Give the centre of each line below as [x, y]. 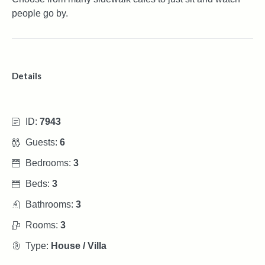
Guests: [43, 142]
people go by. [40, 13]
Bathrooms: [51, 204]
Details [27, 75]
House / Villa [79, 245]
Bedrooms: [49, 163]
